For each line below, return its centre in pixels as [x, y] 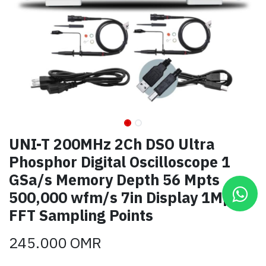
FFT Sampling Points [81, 216]
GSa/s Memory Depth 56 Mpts [114, 180]
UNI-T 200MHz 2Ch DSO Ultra [112, 144]
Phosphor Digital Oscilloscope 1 [120, 162]
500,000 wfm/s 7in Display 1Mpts [127, 198]
